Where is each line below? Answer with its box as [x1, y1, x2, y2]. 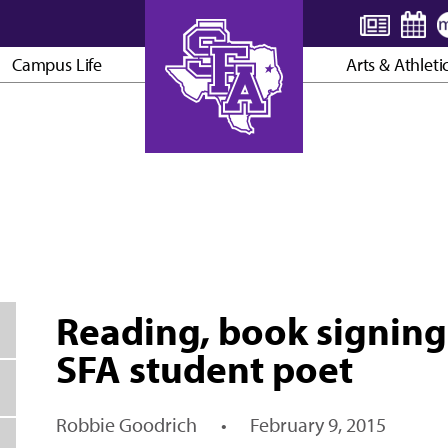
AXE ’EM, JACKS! [160, 132, 288, 156]
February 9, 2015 [250, 412, 387, 438]
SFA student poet [55, 344, 353, 393]
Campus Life [11, 53, 102, 77]
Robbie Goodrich [55, 412, 197, 438]
